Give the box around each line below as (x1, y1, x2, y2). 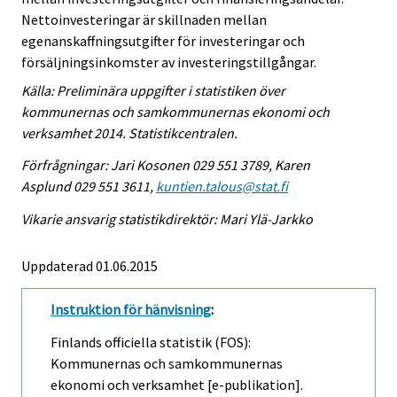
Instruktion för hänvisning (51, 300, 211, 319)
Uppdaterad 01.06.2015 (21, 257, 158, 276)
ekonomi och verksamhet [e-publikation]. (51, 375, 303, 393)
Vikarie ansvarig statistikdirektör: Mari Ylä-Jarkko (21, 210, 313, 229)
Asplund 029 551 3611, (21, 177, 156, 196)
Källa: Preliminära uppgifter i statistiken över (21, 81, 285, 99)
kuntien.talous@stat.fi (156, 177, 288, 196)
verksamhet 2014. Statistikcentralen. (21, 123, 237, 142)
